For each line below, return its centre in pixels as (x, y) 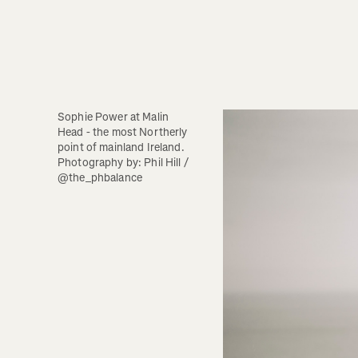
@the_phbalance (100, 177)
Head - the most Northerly (123, 132)
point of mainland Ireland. (121, 147)
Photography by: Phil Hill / (123, 162)
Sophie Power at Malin (113, 117)
